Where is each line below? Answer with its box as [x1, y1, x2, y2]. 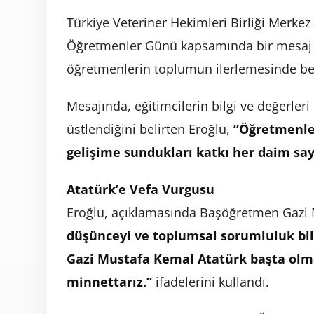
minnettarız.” [67, 273, 152, 291]
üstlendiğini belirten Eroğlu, [67, 121, 233, 138]
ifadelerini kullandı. [152, 273, 269, 291]
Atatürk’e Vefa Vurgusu [67, 181, 214, 198]
